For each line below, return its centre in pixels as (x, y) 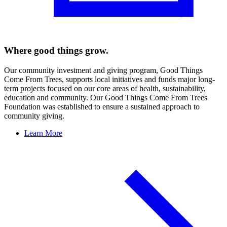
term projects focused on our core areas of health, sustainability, (105, 89)
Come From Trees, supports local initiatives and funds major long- (109, 80)
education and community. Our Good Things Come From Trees (106, 98)
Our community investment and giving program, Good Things (103, 70)
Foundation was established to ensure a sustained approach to (102, 107)
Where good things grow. (56, 51)
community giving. (34, 116)
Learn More (43, 133)
